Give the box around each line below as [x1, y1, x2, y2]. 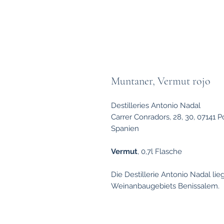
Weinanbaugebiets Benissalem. [111, 181, 221, 191]
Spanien [111, 124, 139, 133]
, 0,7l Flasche [137, 147, 184, 156]
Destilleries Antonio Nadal [111, 101, 200, 110]
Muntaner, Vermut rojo [111, 74, 210, 88]
